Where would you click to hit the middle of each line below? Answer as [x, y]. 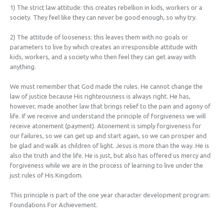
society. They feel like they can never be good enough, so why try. [103, 17]
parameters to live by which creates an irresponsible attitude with [104, 47]
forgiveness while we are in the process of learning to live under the [107, 165]
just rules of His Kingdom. [46, 175]
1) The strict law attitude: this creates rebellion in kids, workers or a [106, 7]
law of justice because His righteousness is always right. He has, [100, 96]
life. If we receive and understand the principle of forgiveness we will [108, 116]
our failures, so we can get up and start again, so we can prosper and [108, 135]
